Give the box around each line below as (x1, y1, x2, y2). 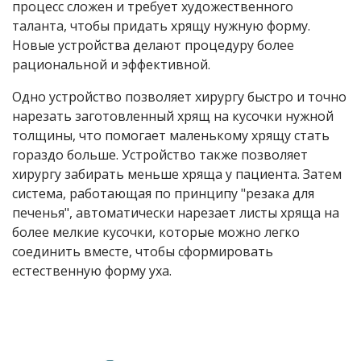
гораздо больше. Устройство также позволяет (12, 146, 308, 164)
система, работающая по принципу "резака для (12, 185, 314, 203)
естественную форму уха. (12, 262, 172, 280)
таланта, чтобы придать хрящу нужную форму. (12, 17, 310, 35)
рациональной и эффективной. (12, 56, 210, 74)
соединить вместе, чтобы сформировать (12, 243, 273, 261)
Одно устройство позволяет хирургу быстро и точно (12, 88, 346, 106)
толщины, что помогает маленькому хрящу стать (12, 127, 330, 145)
